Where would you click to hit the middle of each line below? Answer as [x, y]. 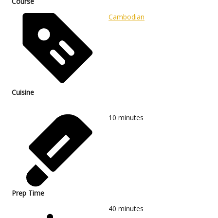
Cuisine [23, 92]
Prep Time [28, 193]
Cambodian [127, 17]
